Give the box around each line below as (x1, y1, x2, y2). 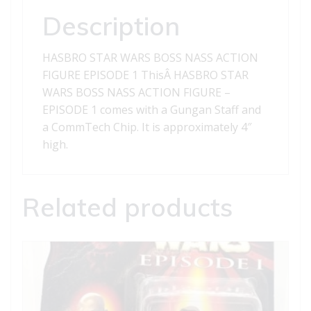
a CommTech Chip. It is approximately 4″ (42, 119, 251, 135)
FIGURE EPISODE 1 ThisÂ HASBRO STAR (42, 67, 249, 83)
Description (42, 9, 180, 42)
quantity (22, 56, 65, 72)
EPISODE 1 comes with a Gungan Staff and (42, 101, 261, 117)
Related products (22, 190, 233, 223)
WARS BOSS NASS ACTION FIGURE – (42, 84, 230, 100)
